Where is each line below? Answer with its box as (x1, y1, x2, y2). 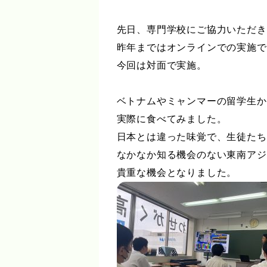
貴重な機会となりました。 (116, 167, 237, 178)
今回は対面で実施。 (116, 60, 207, 70)
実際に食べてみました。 (116, 114, 227, 124)
